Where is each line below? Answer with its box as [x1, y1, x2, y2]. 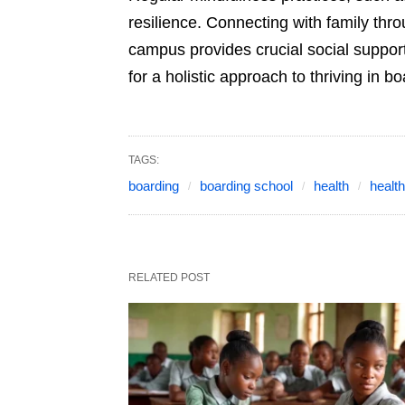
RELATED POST [128, 271, 210, 285]
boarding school [200, 178, 293, 194]
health [314, 178, 349, 194]
